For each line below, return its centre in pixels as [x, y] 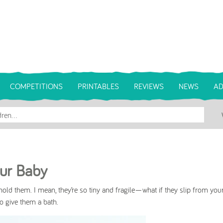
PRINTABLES [98, 86]
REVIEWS [149, 86]
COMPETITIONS [36, 86]
